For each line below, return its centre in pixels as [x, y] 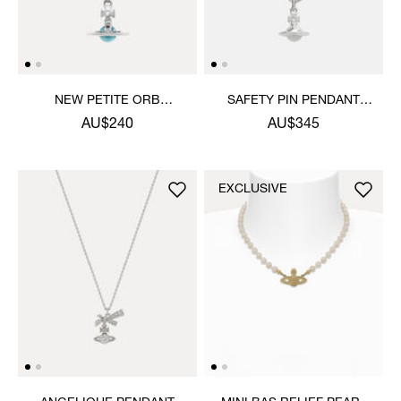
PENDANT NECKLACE [107, 119]
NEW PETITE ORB [107, 101]
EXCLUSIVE [253, 189]
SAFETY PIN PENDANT [294, 101]
